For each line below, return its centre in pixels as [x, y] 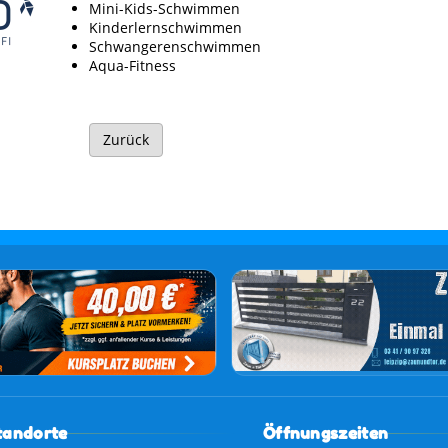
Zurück [126, 139]
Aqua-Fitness [132, 65]
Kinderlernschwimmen [165, 27]
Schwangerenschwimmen [175, 46]
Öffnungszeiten [325, 433]
